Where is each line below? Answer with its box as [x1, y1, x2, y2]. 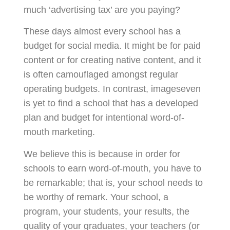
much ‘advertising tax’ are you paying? [23, 4, 180, 15]
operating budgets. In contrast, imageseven [23, 84, 201, 94]
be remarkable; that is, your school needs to [23, 177, 203, 188]
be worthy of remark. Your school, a [23, 191, 168, 202]
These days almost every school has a [23, 26, 181, 37]
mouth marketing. [23, 127, 95, 138]
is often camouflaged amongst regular [23, 69, 178, 80]
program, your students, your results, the [23, 206, 189, 217]
